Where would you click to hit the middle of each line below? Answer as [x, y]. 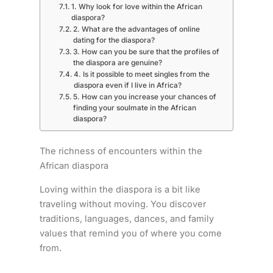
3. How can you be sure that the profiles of [147, 51]
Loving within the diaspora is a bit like [120, 189]
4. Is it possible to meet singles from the [142, 74]
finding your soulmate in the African [135, 108]
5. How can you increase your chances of [145, 97]
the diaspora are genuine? [118, 62]
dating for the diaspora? [114, 40]
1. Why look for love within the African [137, 6]
